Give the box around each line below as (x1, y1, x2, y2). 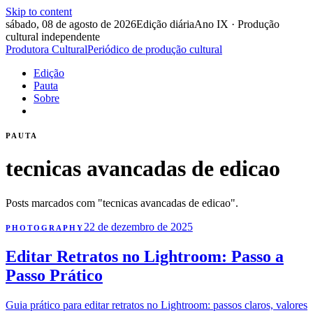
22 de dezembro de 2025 (83, 220, 193, 233)
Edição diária (136, 18, 194, 30)
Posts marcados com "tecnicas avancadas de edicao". (6, 196, 238, 209)
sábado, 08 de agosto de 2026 (6, 18, 136, 30)
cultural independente (6, 31, 100, 43)
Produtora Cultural (6, 43, 87, 55)
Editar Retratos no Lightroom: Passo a (6, 247, 284, 265)
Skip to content (6, 6, 72, 17)
